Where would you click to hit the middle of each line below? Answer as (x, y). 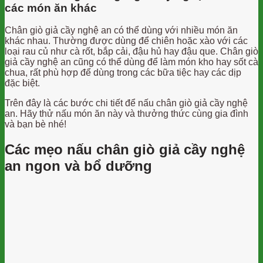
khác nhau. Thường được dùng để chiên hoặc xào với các (126, 41)
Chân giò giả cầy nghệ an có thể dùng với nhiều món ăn (121, 31)
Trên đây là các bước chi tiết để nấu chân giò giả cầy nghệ (126, 103)
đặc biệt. (22, 83)
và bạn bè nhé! (36, 124)
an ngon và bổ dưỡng (78, 166)
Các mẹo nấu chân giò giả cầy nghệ (125, 150)
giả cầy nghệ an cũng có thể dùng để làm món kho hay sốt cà (131, 62)
